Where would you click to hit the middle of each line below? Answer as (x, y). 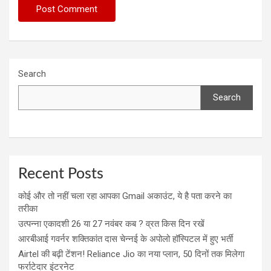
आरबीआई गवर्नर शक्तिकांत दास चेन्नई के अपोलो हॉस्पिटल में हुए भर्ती (126, 239)
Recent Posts (61, 174)
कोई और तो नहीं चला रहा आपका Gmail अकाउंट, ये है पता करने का (125, 196)
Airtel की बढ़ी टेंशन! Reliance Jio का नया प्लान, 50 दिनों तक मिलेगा (131, 254)
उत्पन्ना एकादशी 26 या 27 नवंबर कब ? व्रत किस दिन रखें (111, 224)
